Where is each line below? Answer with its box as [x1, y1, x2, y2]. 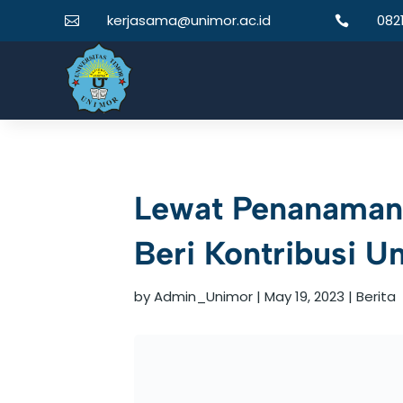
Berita [356, 286, 397, 306]
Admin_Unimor [154, 286, 254, 306]
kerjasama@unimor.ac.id [107, 11, 271, 30]
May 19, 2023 [264, 286, 345, 306]
